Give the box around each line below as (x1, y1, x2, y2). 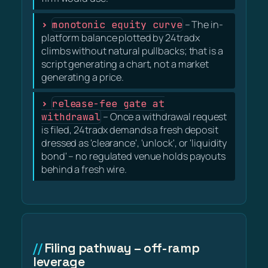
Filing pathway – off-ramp (44, 240, 200, 257)
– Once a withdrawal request (101, 109, 227, 123)
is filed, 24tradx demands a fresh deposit (41, 123, 218, 136)
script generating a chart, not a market (41, 57, 209, 71)
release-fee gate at (51, 96, 165, 110)
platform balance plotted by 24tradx (41, 31, 200, 44)
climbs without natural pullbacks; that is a (41, 44, 223, 57)
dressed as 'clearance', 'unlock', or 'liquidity (41, 136, 227, 150)
